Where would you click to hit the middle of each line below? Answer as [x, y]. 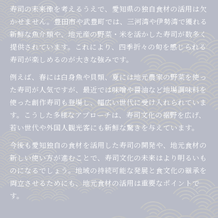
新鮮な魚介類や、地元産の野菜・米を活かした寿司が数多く [108, 34]
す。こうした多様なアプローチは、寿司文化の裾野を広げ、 [108, 115]
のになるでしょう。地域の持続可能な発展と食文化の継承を [108, 170]
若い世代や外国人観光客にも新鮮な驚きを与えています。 [104, 127]
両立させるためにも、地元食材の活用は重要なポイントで [105, 183]
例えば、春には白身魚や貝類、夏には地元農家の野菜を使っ [108, 77]
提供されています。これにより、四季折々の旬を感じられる [108, 47]
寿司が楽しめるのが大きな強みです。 [72, 59]
